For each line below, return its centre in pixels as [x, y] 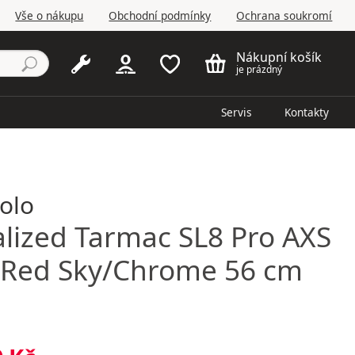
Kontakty [307, 113]
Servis [237, 113]
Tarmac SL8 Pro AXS [199, 237]
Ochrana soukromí [284, 15]
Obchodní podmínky [160, 15]
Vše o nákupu [50, 15]
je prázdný [259, 70]
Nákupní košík [279, 57]
